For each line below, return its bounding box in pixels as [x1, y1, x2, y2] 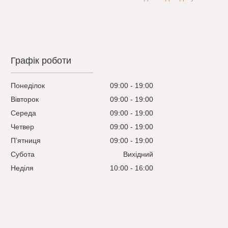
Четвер [11, 123, 35, 131]
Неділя [11, 164, 34, 173]
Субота [11, 150, 35, 159]
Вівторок [11, 95, 39, 104]
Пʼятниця [11, 136, 41, 145]
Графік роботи [11, 55, 72, 66]
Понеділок [11, 81, 45, 90]
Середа [11, 109, 37, 118]
